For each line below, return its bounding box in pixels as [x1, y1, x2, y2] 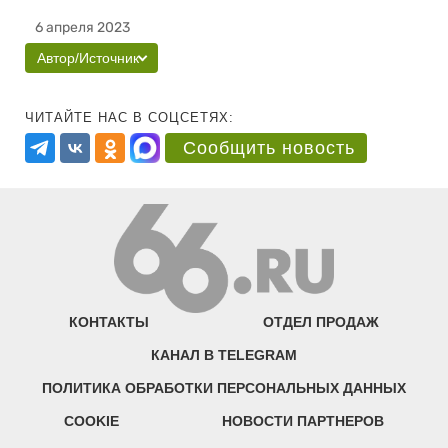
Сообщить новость [183, 138, 355, 158]
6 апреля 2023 [35, 19, 130, 36]
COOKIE [64, 413, 120, 430]
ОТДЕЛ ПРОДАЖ [262, 314, 379, 331]
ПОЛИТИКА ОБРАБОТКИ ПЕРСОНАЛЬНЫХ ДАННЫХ [42, 380, 406, 397]
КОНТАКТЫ [69, 314, 150, 331]
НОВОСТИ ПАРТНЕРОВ [221, 413, 384, 430]
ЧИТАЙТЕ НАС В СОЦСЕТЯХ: [25, 110, 234, 125]
